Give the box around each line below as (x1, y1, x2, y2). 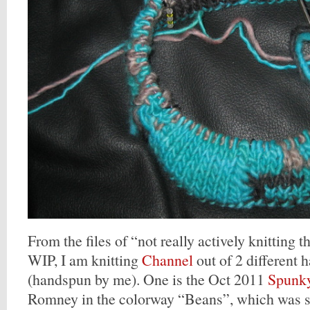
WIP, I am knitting (28, 250, 142, 270)
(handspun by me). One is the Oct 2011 (28, 269, 268, 289)
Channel (142, 250, 193, 270)
